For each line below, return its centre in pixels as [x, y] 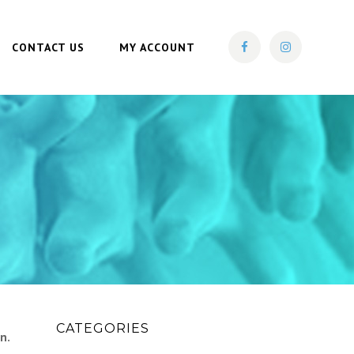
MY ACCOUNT [157, 47]
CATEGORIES [103, 328]
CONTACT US [48, 47]
